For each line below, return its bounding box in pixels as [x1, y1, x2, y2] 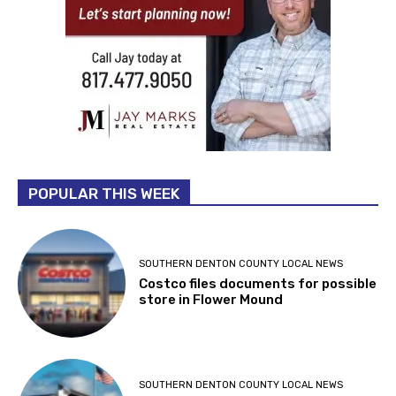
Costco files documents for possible [139, 275, 377, 292]
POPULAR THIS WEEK [28, 185, 179, 203]
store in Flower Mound [139, 291, 284, 308]
